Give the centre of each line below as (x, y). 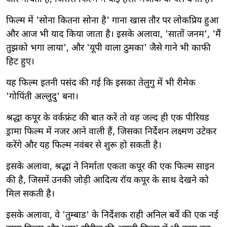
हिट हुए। (20, 62)
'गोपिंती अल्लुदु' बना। (42, 97)
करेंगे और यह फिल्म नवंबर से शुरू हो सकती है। (84, 145)
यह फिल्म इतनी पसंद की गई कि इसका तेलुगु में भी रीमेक (101, 83)
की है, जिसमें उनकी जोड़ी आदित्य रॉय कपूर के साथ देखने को (107, 180)
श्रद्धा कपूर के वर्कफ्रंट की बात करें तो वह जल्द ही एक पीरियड (108, 118)
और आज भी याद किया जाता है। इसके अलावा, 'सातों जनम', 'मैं (113, 34)
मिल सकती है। (30, 194)
